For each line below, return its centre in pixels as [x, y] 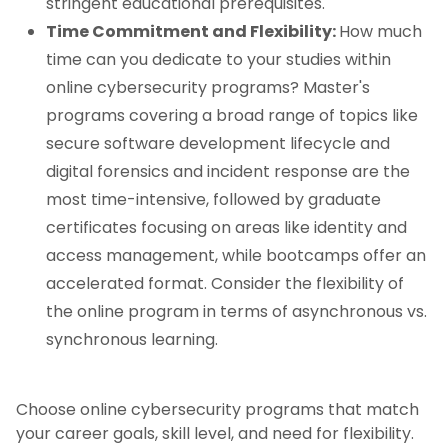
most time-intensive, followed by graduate [213, 200]
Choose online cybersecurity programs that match [217, 410]
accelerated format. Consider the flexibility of [225, 284]
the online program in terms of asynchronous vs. [236, 312]
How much [380, 32]
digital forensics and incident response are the [228, 172]
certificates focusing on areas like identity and [226, 228]
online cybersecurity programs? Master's [208, 88]
